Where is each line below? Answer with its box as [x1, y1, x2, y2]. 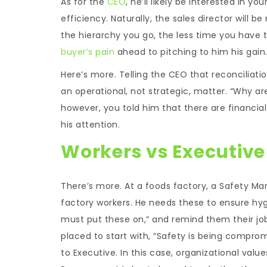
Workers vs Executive [61, 139, 265, 164]
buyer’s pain [61, 45, 114, 58]
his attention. [61, 118, 120, 131]
